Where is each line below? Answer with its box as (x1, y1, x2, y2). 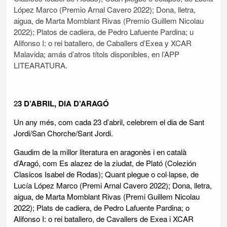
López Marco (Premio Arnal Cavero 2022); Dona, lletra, (14, 4, 196, 15)
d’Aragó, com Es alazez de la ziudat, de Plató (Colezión (14, 158, 196, 169)
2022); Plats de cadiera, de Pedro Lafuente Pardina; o (14, 202, 190, 213)
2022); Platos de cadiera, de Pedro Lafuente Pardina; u (14, 26, 194, 37)
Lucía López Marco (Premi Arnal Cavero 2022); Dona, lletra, (14, 180, 212, 191)
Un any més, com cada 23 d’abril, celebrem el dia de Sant (14, 116, 204, 127)
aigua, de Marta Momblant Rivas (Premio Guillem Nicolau (14, 15, 204, 26)
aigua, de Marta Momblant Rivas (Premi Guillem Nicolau (14, 191, 200, 202)
